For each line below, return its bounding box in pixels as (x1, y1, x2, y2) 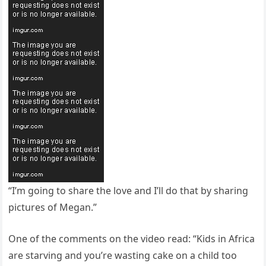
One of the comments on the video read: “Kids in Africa (8, 232, 255, 245)
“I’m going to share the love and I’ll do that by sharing (8, 183, 249, 197)
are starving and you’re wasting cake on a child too (8, 248, 237, 262)
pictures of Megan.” (8, 200, 97, 214)
